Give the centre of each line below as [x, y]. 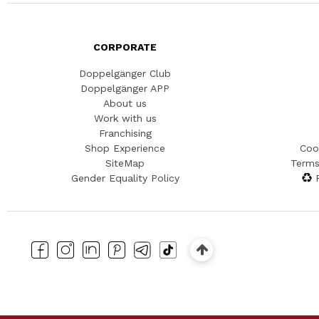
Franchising [125, 134]
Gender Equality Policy [125, 178]
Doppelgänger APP [125, 89]
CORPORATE [125, 47]
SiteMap [125, 163]
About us [125, 104]
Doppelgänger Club [125, 74]
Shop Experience [125, 148]
